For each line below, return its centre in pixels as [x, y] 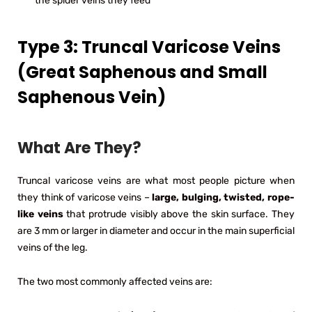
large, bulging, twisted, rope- [224, 197]
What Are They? [79, 148]
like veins [40, 214]
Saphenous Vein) [92, 97]
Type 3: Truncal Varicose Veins [149, 47]
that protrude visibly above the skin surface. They [179, 214]
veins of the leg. [53, 247]
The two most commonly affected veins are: [115, 281]
